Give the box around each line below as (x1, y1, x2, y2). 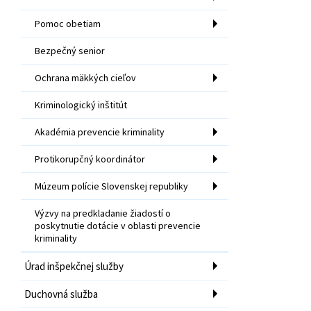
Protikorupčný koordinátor (35, 152, 145, 165)
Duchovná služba (24, 287, 98, 301)
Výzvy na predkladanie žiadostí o (35, 206, 171, 219)
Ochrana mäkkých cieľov (35, 71, 136, 84)
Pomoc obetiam (35, 17, 101, 30)
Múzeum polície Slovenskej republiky (35, 179, 188, 192)
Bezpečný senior (35, 44, 105, 57)
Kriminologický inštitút (35, 98, 127, 111)
